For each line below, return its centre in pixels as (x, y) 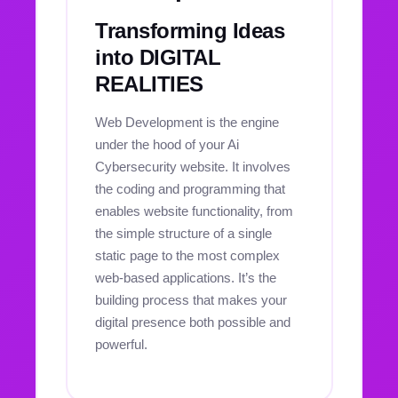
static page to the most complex (187, 255)
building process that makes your (191, 300)
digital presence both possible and (193, 322)
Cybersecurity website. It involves (193, 167)
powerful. (121, 344)
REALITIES (149, 84)
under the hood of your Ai (167, 144)
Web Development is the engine (187, 122)
